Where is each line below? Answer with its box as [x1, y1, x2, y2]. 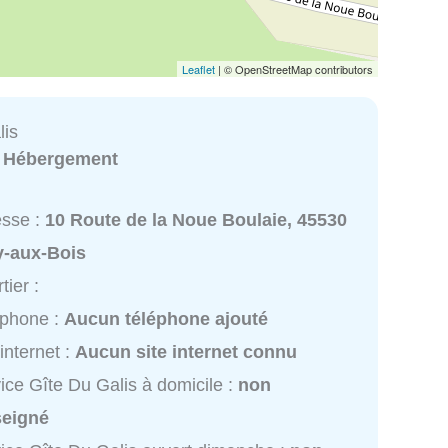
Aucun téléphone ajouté [64, 309, 269, 330]
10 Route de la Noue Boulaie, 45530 [45, 210, 348, 231]
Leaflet [182, 60, 215, 77]
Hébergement [3, 148, 119, 169]
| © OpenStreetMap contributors [215, 60, 373, 77]
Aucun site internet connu [75, 342, 298, 363]
